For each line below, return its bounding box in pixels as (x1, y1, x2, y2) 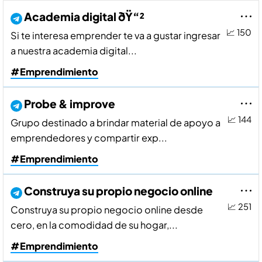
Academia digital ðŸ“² (24, 9, 144, 24)
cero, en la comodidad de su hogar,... (11, 219, 178, 232)
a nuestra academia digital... (11, 44, 137, 57)
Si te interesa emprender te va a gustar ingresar (11, 29, 220, 42)
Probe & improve (24, 96, 115, 111)
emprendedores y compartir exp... (11, 132, 167, 144)
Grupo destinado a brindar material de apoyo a (11, 116, 220, 129)
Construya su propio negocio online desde (11, 204, 203, 216)
